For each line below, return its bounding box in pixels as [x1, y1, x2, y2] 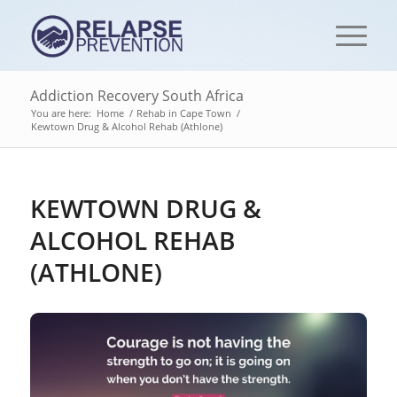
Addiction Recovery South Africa [29, 86, 244, 105]
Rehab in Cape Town [136, 106, 231, 120]
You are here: [30, 106, 91, 120]
